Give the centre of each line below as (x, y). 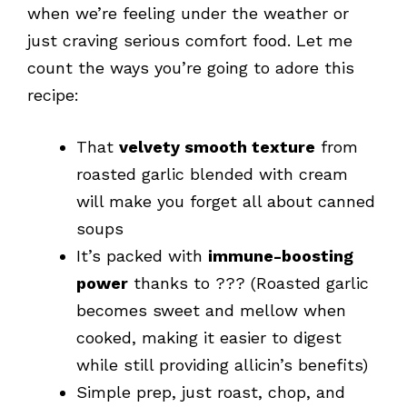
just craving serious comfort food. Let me (190, 40)
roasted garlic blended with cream (212, 174)
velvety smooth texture (217, 146)
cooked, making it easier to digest (209, 337)
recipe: (53, 94)
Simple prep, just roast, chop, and (211, 392)
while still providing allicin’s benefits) (222, 364)
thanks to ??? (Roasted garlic (248, 283)
